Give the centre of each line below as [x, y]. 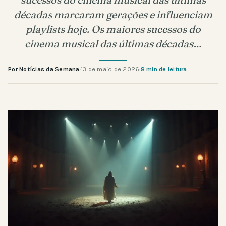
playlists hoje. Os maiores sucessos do [113, 29]
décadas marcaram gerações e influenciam [113, 14]
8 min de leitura [164, 69]
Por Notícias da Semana [44, 69]
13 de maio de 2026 [110, 69]
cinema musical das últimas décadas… [113, 43]
